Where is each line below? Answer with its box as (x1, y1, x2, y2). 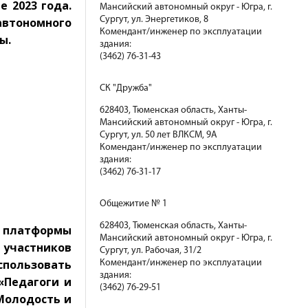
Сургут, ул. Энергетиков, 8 (100, 14, 208, 25)
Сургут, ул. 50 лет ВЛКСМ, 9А (100, 130, 217, 140)
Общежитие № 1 (100, 199, 167, 209)
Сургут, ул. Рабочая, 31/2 (100, 245, 201, 256)
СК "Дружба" (100, 83, 152, 93)
